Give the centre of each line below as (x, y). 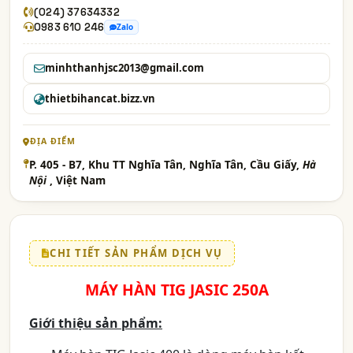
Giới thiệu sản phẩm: (96, 323)
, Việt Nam (78, 180)
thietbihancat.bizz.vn (100, 98)
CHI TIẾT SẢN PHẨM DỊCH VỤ (136, 253)
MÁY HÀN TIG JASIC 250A (176, 290)
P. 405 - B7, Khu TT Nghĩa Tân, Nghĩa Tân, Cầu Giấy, (166, 165)
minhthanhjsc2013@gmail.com (124, 68)
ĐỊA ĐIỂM (52, 141)
